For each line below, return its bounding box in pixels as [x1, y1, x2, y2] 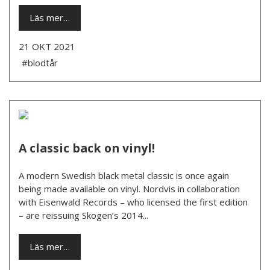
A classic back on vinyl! [19, 139, 155, 156]
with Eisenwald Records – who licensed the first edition [19, 195, 248, 208]
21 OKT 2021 [19, 40, 75, 52]
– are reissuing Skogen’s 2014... [19, 209, 148, 221]
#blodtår [22, 56, 58, 69]
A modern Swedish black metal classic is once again [19, 169, 229, 181]
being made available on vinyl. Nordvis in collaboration [19, 182, 240, 195]
